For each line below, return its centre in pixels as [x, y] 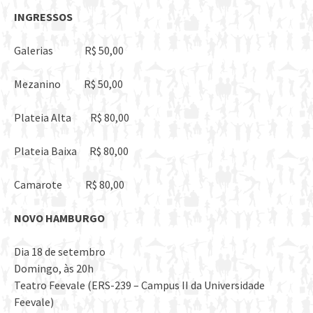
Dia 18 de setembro [60, 252]
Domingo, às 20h [54, 269]
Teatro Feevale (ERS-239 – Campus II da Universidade [139, 285]
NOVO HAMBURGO [59, 218]
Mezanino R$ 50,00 [68, 84]
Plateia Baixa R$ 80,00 [71, 151]
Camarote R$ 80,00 [69, 185]
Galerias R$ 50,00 [69, 51]
